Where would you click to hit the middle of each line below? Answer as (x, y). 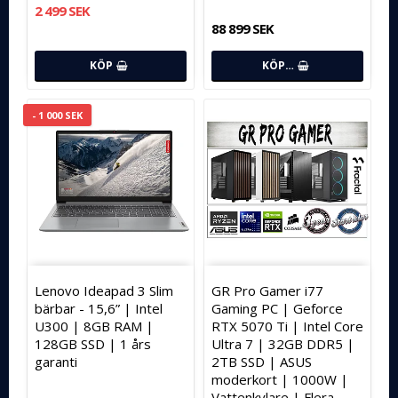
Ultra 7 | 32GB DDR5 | (283, 344)
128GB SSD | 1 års (93, 344)
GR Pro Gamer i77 (267, 291)
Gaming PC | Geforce (277, 309)
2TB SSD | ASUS (262, 362)
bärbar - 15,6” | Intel (99, 309)
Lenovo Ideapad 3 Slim (104, 291)
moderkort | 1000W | (280, 380)
